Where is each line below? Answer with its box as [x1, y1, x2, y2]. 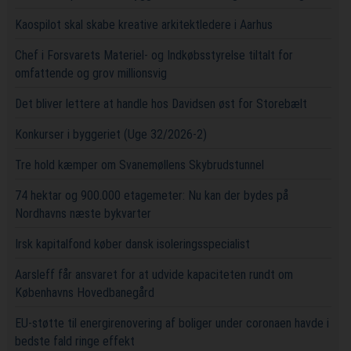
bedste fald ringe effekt [14, 333, 135, 349]
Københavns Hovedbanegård [14, 284, 154, 300]
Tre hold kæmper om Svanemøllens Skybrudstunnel [14, 157, 264, 172]
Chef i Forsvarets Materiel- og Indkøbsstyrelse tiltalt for [14, 47, 293, 63]
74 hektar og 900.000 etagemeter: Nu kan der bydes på [14, 187, 288, 203]
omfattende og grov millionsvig [14, 65, 167, 81]
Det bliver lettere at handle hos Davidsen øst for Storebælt [14, 96, 307, 111]
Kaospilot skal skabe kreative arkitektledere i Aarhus [14, 16, 273, 32]
